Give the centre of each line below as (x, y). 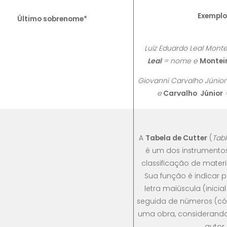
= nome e (180, 61)
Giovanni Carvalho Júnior (182, 80)
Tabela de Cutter (176, 138)
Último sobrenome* (52, 19)
